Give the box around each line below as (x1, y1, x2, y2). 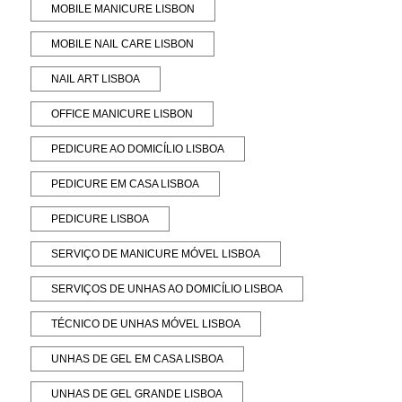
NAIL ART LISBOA (51, 72, 141, 85)
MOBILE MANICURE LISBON (51, 2, 196, 15)
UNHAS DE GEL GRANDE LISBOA (51, 387, 223, 400)
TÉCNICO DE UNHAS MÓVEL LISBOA (51, 317, 241, 330)
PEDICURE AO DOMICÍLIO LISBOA (51, 142, 225, 155)
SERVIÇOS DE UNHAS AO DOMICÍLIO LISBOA (51, 282, 284, 295)
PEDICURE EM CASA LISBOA (51, 177, 200, 190)
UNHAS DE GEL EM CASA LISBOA (51, 352, 224, 365)
